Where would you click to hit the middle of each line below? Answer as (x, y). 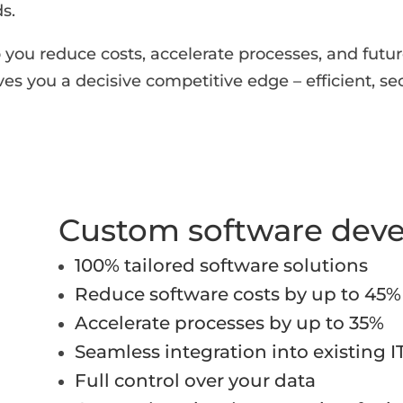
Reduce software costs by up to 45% (237, 295)
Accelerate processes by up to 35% (229, 323)
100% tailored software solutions (221, 266)
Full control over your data (195, 381)
